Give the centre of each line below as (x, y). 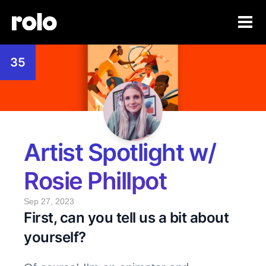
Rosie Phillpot (95, 181)
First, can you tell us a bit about (126, 218)
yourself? (57, 237)
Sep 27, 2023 (49, 201)
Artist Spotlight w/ (120, 152)
